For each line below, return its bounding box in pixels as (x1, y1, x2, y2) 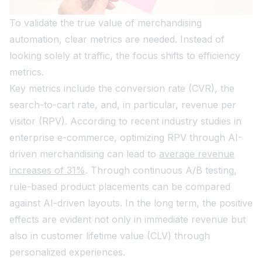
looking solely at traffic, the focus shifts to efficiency (9, 49, 240, 61)
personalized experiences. (9, 246, 125, 258)
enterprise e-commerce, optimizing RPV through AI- (9, 131, 242, 143)
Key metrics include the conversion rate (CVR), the (9, 82, 235, 94)
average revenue (159, 147, 235, 160)
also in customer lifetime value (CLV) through (9, 229, 210, 242)
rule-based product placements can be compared (9, 180, 230, 192)
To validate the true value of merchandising (9, 16, 202, 29)
